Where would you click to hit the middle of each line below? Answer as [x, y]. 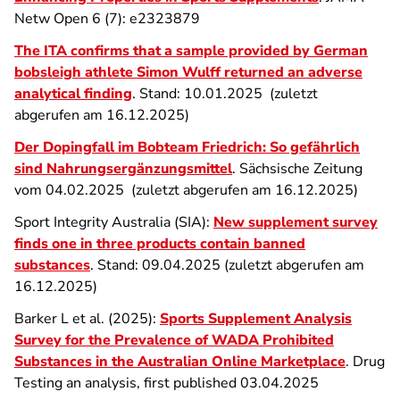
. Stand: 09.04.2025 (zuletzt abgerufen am [227, 265]
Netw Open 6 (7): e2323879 [107, 19]
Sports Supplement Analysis [256, 319]
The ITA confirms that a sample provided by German [191, 51]
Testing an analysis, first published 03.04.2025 [167, 383]
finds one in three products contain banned [160, 244]
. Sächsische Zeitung [297, 169]
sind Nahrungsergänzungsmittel [123, 169]
